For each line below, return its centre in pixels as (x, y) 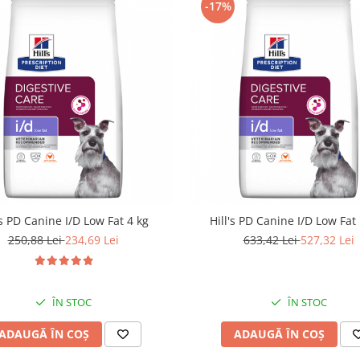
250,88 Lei (36, 239)
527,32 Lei (327, 239)
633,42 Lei (272, 239)
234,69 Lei (92, 239)
